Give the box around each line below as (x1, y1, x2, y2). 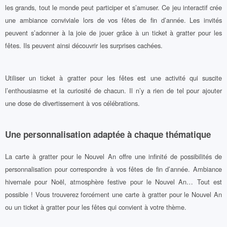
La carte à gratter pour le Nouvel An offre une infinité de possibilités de (5, 152, 222, 162)
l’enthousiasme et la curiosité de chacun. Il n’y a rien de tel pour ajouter (5, 85, 222, 95)
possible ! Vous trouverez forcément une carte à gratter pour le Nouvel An (5, 190, 222, 200)
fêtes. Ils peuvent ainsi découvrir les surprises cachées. (5, 41, 163, 51)
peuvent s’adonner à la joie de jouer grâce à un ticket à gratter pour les (5, 28, 222, 38)
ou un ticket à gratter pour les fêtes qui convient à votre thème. (5, 202, 186, 212)
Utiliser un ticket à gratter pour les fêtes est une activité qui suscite (5, 72, 222, 83)
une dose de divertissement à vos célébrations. (5, 98, 140, 108)
